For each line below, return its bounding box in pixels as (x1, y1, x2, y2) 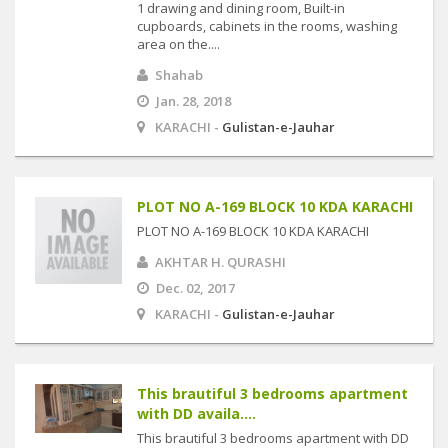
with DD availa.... (137, 404, 256, 423)
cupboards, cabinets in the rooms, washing (137, 17, 397, 35)
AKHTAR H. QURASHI (155, 253, 286, 271)
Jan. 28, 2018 (156, 92, 231, 110)
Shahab (155, 66, 203, 84)
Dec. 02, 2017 (156, 279, 235, 297)
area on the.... (137, 35, 220, 53)
